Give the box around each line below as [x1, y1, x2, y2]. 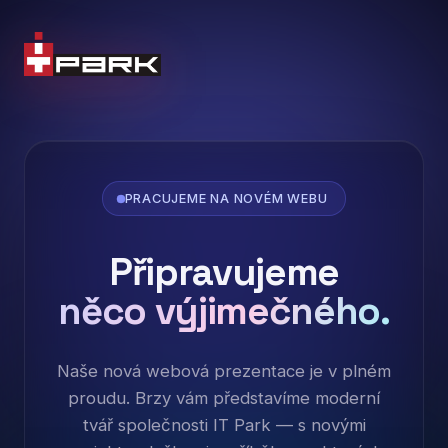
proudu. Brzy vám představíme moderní [68, 388, 380, 408]
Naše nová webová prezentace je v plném [57, 361, 391, 381]
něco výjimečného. [58, 286, 390, 335]
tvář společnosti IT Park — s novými [82, 415, 366, 435]
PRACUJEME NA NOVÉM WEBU [124, 191, 328, 206]
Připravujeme [109, 247, 339, 296]
